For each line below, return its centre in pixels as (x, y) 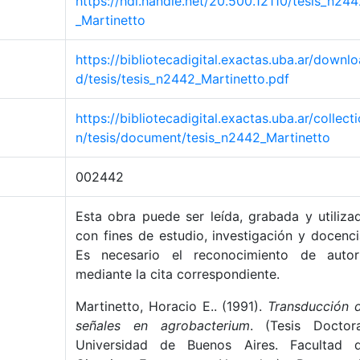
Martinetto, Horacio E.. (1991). (172, 306)
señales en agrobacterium (163, 325)
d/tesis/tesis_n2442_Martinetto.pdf (182, 79)
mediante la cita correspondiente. (178, 274)
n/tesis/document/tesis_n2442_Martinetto (203, 137)
